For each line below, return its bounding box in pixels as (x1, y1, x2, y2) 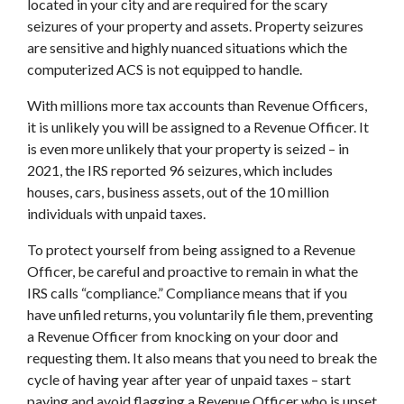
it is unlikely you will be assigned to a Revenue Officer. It (27, 117, 369, 135)
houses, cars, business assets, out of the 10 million (27, 182, 329, 200)
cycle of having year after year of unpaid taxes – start (27, 370, 351, 388)
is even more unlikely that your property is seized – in (27, 139, 349, 157)
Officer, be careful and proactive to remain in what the (27, 262, 358, 280)
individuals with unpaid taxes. (27, 204, 208, 222)
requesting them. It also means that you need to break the (27, 348, 377, 366)
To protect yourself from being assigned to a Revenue (27, 240, 355, 258)
